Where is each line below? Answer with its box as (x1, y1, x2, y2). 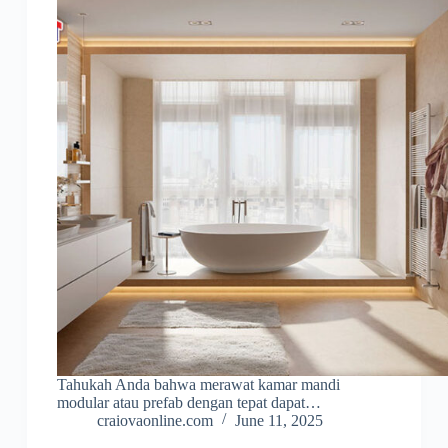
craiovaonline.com (96, 412, 213, 430)
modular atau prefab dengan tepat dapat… (56, 394, 321, 412)
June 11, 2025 (234, 412, 323, 430)
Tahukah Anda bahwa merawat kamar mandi (56, 376, 340, 394)
